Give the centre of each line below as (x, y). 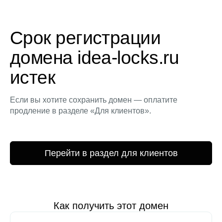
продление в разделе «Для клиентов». (81, 111)
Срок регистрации (85, 38)
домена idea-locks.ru (94, 57)
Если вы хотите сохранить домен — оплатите (94, 100)
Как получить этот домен (111, 205)
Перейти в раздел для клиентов (111, 153)
